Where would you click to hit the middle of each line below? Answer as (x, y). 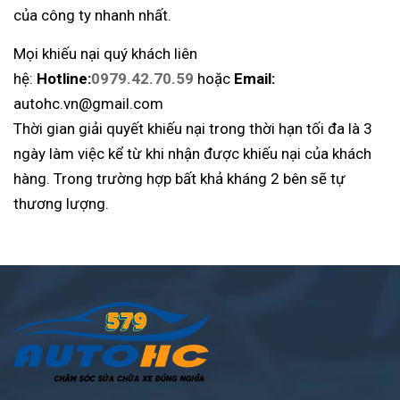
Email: (253, 79)
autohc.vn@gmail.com (88, 104)
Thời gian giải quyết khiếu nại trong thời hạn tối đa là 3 (193, 129)
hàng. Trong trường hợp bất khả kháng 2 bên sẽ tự (179, 179)
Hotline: (64, 79)
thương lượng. (61, 204)
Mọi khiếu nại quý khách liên (105, 54)
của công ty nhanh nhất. (92, 15)
